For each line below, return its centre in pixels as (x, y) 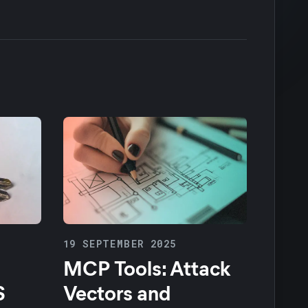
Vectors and (117, 292)
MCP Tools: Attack (147, 267)
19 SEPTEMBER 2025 (120, 243)
